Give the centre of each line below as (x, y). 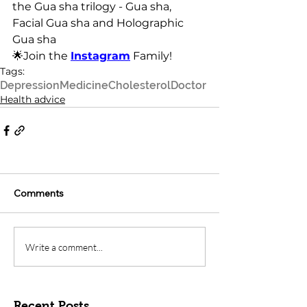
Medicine (84, 86)
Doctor (188, 86)
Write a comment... (64, 247)
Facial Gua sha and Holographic (99, 23)
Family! (151, 56)
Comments (39, 194)
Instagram (100, 56)
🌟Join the (41, 56)
